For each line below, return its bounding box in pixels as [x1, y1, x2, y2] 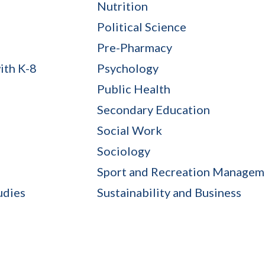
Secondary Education [97, 102, 210, 117]
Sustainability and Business [97, 185, 241, 199]
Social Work [97, 122, 162, 137]
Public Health [97, 81, 170, 96]
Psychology [97, 60, 159, 75]
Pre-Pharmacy [97, 40, 172, 54]
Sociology [97, 143, 150, 158]
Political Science [97, 19, 186, 34]
